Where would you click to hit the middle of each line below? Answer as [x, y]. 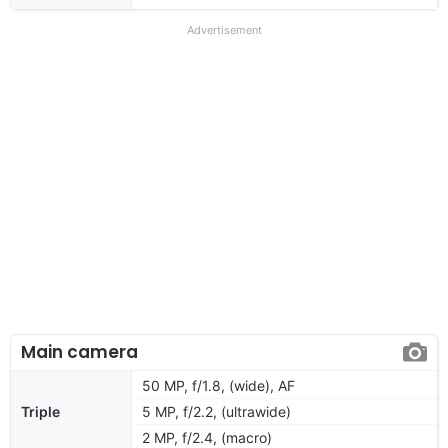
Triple [40, 411]
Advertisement [224, 29]
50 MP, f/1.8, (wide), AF [218, 385]
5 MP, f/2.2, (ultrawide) [216, 411]
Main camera [79, 351]
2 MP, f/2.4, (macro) [207, 437]
